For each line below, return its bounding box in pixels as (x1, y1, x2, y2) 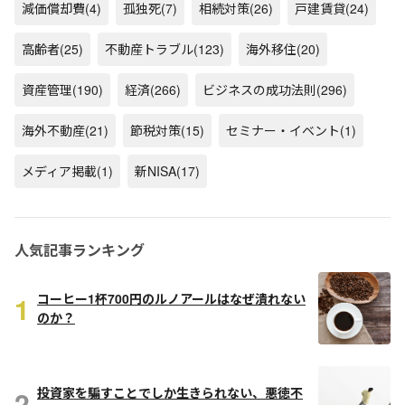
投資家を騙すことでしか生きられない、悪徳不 (37, 383, 303, 401)
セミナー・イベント (226, 121, 340, 139)
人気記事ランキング (14, 240, 145, 260)
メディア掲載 (22, 162, 97, 180)
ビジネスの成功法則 (202, 80, 316, 99)
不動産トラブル (105, 40, 193, 58)
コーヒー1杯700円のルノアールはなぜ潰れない (37, 289, 306, 307)
